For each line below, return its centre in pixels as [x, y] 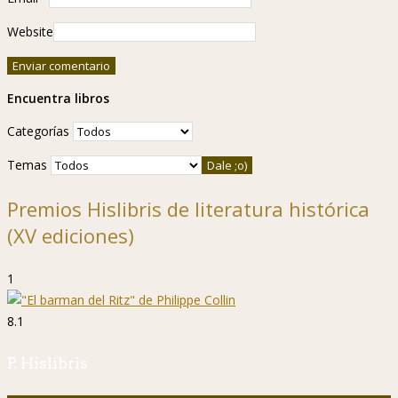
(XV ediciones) [71, 236]
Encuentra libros [58, 99]
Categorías [38, 131]
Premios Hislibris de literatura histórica [188, 209]
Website [30, 32]
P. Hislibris [48, 364]
